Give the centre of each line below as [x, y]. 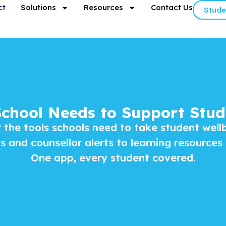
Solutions [38, 7]
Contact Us [172, 7]
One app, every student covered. [113, 157]
